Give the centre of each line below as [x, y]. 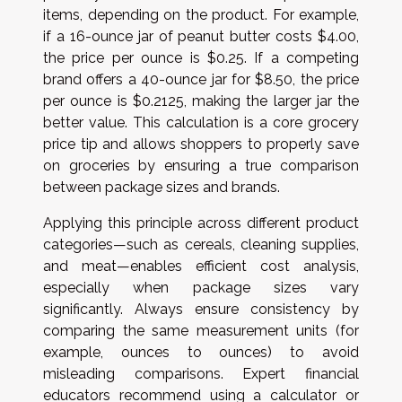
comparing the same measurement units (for [201, 331]
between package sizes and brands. [162, 187]
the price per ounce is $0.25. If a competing [201, 58]
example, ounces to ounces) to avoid [201, 352]
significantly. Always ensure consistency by [201, 309]
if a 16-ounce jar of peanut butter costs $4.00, [201, 36]
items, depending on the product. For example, [201, 15]
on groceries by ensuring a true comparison [201, 166]
